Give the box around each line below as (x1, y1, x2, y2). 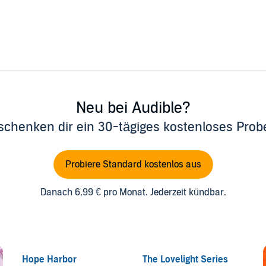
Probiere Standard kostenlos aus (65, 158, 201, 170)
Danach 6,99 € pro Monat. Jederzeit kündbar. (40, 186, 226, 198)
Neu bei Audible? (75, 98, 191, 117)
